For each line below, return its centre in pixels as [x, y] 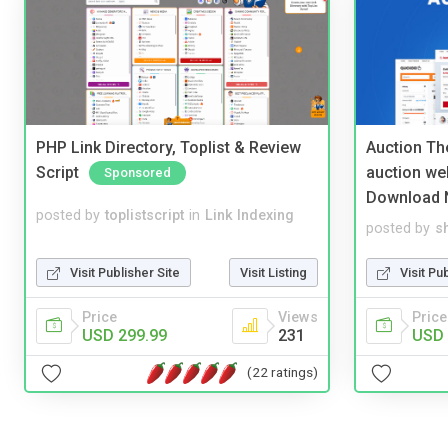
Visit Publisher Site [125, 272]
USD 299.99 [124, 335]
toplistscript [144, 216]
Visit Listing [273, 272]
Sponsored [137, 172]
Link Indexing [249, 216]
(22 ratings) [282, 372]
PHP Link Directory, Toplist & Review [168, 148]
